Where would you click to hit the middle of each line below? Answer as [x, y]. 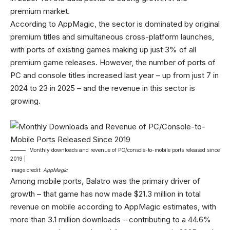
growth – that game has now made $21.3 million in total [106, 194]
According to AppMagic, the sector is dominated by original [115, 24]
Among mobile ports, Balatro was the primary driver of [105, 181]
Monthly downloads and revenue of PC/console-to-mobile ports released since [124, 150]
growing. [25, 101]
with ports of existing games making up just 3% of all [103, 50]
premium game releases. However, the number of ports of [113, 63]
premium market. [40, 11]
